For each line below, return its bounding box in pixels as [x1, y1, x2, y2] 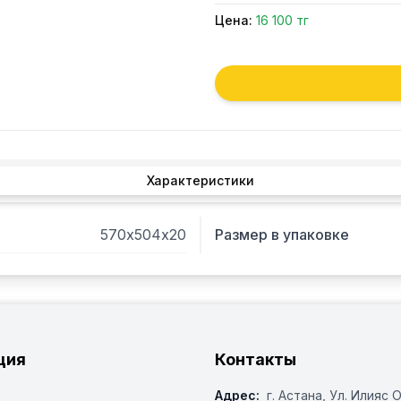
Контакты [215, 350, 296, 369]
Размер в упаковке [215, 226, 349, 243]
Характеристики [147, 173, 254, 188]
